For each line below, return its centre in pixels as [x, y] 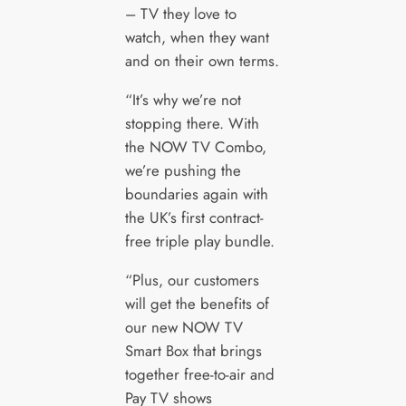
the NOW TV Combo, [195, 147]
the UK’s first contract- [194, 218]
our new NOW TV [184, 328]
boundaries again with [196, 194]
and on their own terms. [202, 61]
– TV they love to [180, 14]
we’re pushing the [183, 171]
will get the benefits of [197, 304]
